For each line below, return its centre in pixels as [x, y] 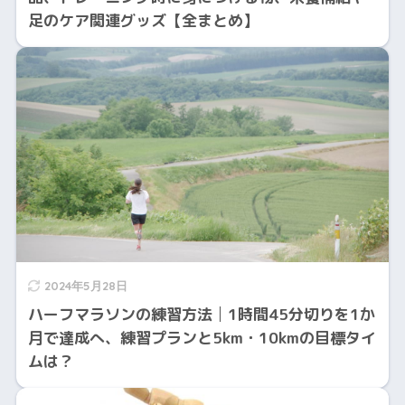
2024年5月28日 [85, 285]
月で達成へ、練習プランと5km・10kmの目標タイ [202, 337]
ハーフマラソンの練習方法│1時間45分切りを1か [201, 314]
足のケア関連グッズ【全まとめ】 [143, 20]
